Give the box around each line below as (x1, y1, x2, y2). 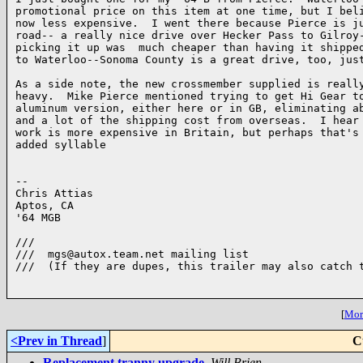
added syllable (15, 139, 106, 151)
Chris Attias (15, 187, 93, 199)
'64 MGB (15, 211, 61, 224)
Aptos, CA (15, 199, 74, 211)
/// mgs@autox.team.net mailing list (15, 248, 249, 260)
